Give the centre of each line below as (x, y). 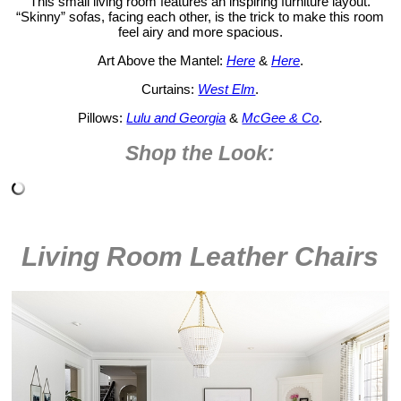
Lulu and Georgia (176, 117)
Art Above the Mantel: (162, 60)
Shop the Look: (200, 153)
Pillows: (102, 117)
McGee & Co (281, 117)
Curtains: (170, 89)
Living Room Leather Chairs (200, 257)
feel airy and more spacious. (200, 31)
